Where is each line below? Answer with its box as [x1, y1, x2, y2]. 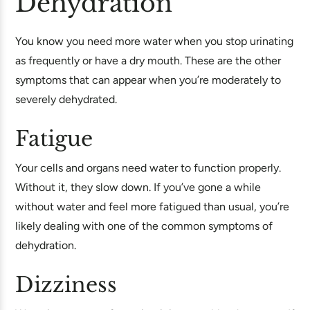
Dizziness [15, 272, 117, 298]
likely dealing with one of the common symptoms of [15, 219, 273, 232]
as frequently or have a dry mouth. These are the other [15, 54, 281, 67]
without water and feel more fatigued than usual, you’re [15, 200, 289, 213]
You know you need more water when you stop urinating [15, 35, 293, 48]
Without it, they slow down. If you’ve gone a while [15, 181, 261, 194]
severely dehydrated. [15, 93, 117, 106]
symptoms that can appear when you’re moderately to [15, 73, 281, 86]
